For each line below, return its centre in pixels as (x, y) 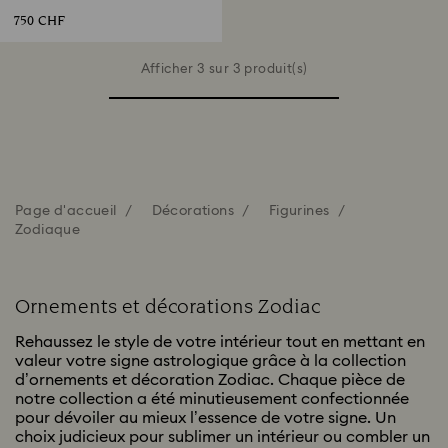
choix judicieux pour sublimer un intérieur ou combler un (222, 437)
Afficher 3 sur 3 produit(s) (224, 69)
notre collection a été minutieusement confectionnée (212, 399)
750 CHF (39, 21)
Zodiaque (48, 230)
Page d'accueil (66, 211)
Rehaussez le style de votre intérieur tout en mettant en (220, 342)
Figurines (299, 211)
